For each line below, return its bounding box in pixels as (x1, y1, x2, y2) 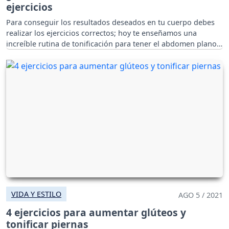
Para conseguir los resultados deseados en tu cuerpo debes (6, 17, 215, 28)
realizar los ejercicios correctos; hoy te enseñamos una (6, 28, 197, 38)
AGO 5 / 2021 (178, 190, 223, 200)
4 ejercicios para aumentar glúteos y (6, 205, 186, 220)
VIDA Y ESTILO (11, 189, 61, 199)
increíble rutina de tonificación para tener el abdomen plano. (6, 39, 219, 49)
